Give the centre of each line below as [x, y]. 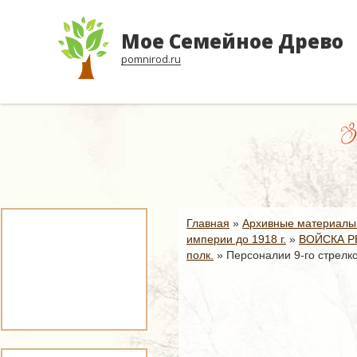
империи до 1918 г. [236, 239]
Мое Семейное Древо [232, 41]
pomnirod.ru [151, 59]
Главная [208, 223]
